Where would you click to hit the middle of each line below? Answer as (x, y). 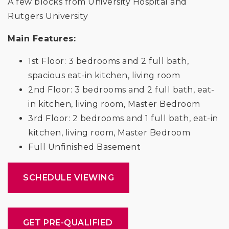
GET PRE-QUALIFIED (68, 222)
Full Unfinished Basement (84, 147)
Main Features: (42, 38)
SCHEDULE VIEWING (68, 177)
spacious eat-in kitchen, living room (104, 75)
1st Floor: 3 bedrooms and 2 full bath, (108, 61)
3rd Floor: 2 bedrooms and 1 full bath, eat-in (123, 118)
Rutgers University (48, 16)
